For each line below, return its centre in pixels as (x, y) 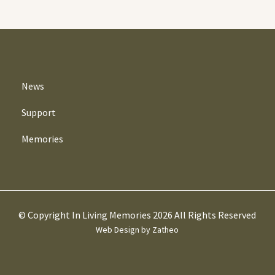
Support (38, 113)
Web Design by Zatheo (137, 230)
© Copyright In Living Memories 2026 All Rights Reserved (137, 215)
